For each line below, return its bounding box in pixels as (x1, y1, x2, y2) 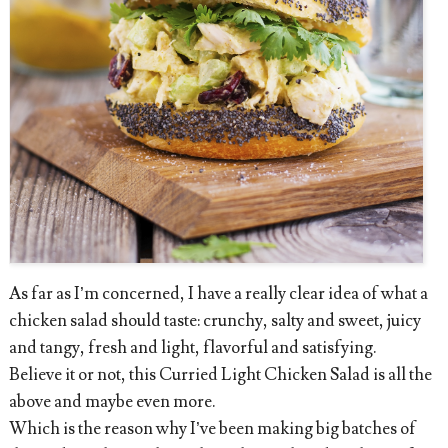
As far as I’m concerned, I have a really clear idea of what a (8, 283, 428, 306)
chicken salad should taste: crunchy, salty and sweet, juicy (8, 310, 421, 333)
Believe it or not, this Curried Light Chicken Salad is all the (8, 364, 432, 387)
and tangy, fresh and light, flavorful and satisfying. (8, 337, 377, 360)
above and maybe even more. (8, 391, 216, 414)
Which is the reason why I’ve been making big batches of (8, 418, 416, 441)
